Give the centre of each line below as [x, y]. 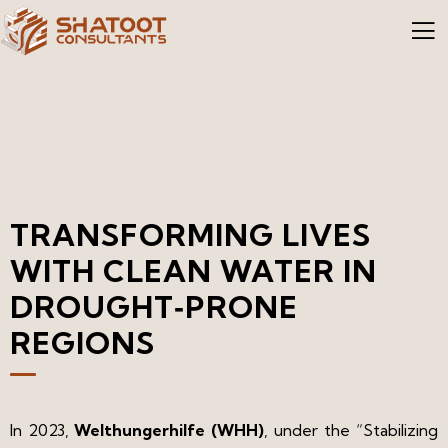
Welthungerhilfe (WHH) [169, 429]
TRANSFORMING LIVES [190, 234]
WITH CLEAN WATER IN [193, 270]
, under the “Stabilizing [351, 429]
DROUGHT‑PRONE [154, 306]
